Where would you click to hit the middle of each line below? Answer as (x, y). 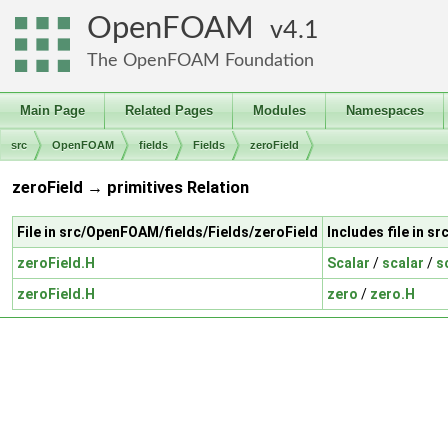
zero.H (392, 293)
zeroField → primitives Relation (130, 188)
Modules (279, 110)
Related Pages (169, 110)
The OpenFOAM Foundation (200, 60)
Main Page (52, 110)
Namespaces (385, 110)
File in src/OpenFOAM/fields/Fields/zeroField (167, 231)
